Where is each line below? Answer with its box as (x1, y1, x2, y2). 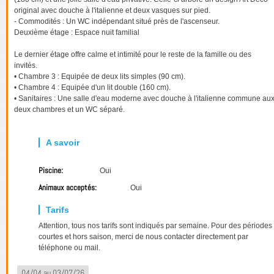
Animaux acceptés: (39, 182, 98, 193)
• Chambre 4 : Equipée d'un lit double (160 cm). (14, 83, 171, 92)
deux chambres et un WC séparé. (14, 105, 125, 114)
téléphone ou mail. (39, 243, 100, 253)
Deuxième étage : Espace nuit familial (14, 28, 139, 37)
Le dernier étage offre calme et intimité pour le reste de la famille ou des (14, 50, 251, 59)
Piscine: (39, 165, 65, 176)
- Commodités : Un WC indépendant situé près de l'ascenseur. (14, 17, 220, 26)
